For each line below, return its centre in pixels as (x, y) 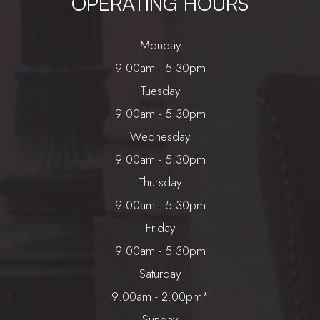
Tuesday (160, 91)
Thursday (160, 182)
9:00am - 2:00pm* (160, 297)
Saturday (160, 274)
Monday (160, 45)
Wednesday (160, 137)
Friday (160, 228)
